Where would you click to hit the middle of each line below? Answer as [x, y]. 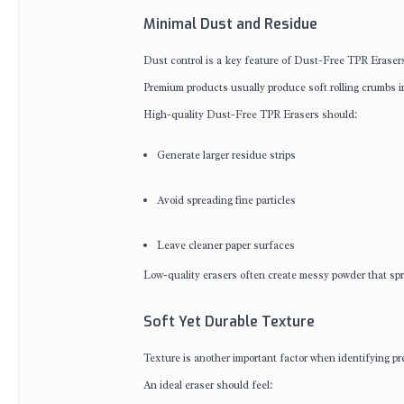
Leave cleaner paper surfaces [226, 245]
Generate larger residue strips [226, 155]
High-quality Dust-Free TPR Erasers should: [250, 115]
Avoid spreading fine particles [226, 200]
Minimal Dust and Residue [230, 24]
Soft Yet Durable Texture [229, 321]
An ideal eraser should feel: [208, 385]
